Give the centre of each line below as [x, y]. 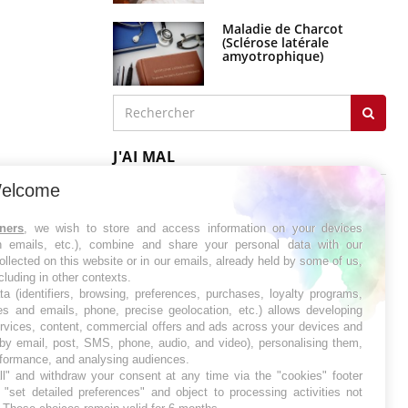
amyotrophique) [273, 56]
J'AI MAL [144, 156]
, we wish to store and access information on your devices [194, 228]
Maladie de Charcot [283, 28]
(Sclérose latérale [275, 42]
